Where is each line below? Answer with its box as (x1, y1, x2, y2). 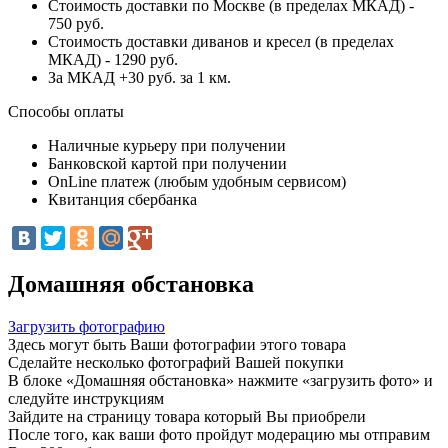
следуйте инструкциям (8, 389, 164, 407)
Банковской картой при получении (48, 154, 287, 172)
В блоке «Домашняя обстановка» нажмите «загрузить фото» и (8, 371, 433, 389)
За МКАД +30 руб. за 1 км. (48, 68, 231, 86)
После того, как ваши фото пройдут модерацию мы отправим (8, 425, 430, 443)
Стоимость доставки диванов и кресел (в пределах (48, 32, 394, 50)
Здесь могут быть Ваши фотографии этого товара (8, 335, 346, 353)
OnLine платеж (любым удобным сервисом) (48, 172, 346, 190)
